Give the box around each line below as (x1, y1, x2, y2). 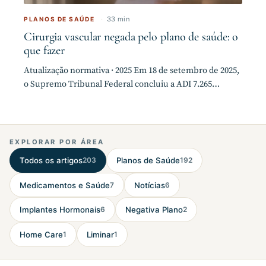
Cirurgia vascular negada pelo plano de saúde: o (24, 29, 239, 44)
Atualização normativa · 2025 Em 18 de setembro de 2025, (24, 65, 239, 77)
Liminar (87, 229, 114, 239)
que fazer (24, 43, 65, 58)
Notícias (134, 180, 165, 190)
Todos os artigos (20, 156, 83, 166)
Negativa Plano (125, 205, 183, 215)
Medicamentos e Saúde (20, 180, 110, 190)
